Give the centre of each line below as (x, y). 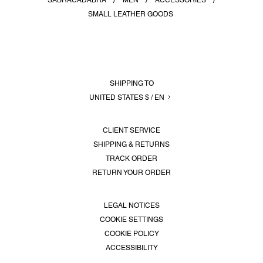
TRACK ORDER (131, 159)
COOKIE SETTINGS (131, 220)
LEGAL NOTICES (131, 206)
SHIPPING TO (131, 84)
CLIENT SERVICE (131, 131)
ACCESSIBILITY (131, 248)
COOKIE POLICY (131, 234)
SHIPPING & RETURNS (131, 145)
